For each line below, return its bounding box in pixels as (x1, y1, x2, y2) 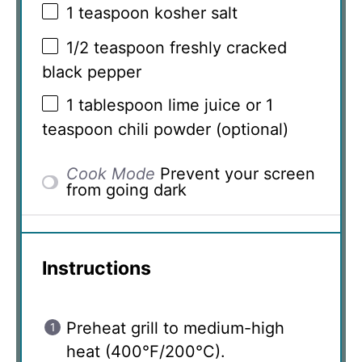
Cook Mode (66, 164, 156, 184)
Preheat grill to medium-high (66, 318, 284, 339)
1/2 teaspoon (66, 37, 165, 57)
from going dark (66, 180, 187, 200)
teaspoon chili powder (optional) (42, 120, 288, 140)
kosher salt (149, 2, 238, 23)
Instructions (42, 257, 151, 280)
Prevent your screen (160, 164, 316, 184)
